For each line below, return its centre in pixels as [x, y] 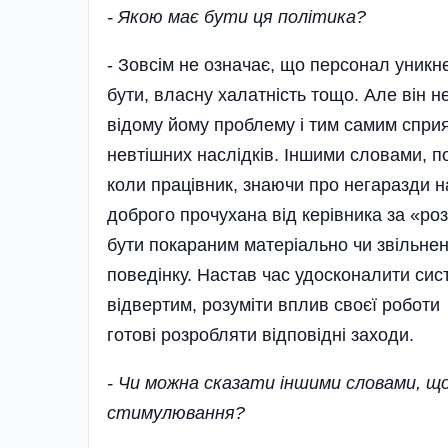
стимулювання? [176, 412]
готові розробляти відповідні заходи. [260, 334]
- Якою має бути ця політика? [236, 16]
